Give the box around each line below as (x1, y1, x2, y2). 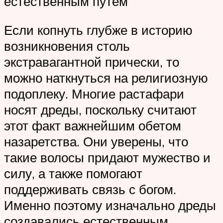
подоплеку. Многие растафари (4, 85, 184, 102)
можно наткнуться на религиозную (4, 69, 208, 86)
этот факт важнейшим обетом (4, 117, 181, 133)
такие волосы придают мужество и (4, 149, 211, 165)
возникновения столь (4, 37, 130, 54)
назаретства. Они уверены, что (4, 133, 188, 149)
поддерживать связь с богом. (4, 181, 176, 197)
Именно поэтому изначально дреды (4, 197, 216, 213)
